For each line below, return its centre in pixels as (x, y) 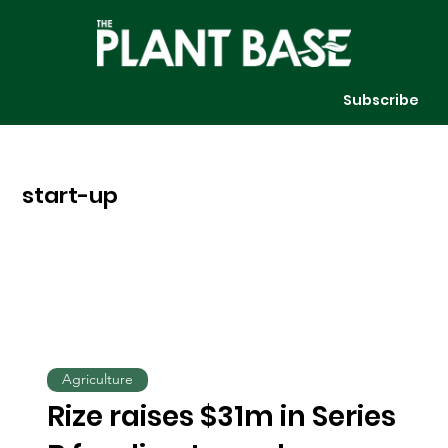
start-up (70, 196)
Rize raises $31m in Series (222, 416)
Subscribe (381, 99)
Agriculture (98, 379)
